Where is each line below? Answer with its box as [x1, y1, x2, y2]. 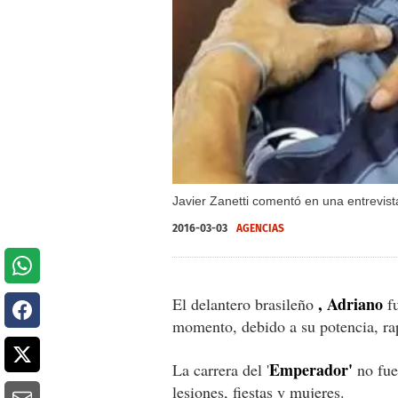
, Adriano [318, 291, 383, 315]
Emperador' [269, 357, 353, 381]
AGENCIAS [236, 221, 284, 235]
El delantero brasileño [172, 292, 318, 314]
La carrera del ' [172, 358, 269, 380]
